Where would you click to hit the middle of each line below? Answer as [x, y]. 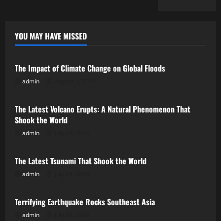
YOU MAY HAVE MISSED [51, 36]
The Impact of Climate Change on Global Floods [90, 68]
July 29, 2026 [71, 133]
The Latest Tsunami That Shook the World [81, 161]
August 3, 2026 [74, 81]
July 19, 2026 [71, 215]
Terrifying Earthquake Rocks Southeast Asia [85, 202]
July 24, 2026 [71, 174]
